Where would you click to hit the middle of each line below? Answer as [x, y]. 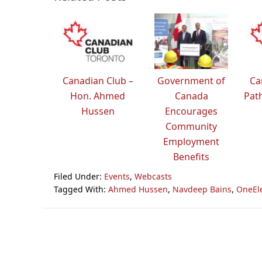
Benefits [191, 156]
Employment [191, 141]
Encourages [191, 111]
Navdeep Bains [202, 189]
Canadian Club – [98, 80]
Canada [191, 96]
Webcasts [153, 176]
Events [117, 176]
